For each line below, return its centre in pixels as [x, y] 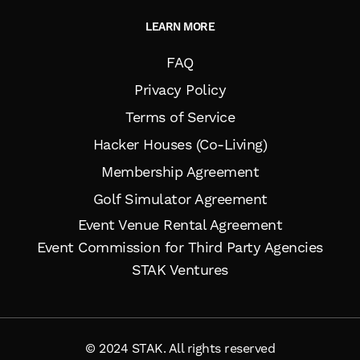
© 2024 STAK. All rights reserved [180, 348]
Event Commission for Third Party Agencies [180, 247]
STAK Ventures [180, 269]
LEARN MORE [180, 27]
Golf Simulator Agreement [180, 198]
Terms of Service [180, 117]
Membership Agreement [180, 171]
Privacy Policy [180, 89]
